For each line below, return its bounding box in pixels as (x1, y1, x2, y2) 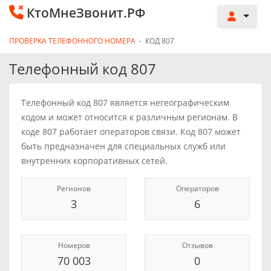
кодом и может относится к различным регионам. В (21, 111, 238, 123)
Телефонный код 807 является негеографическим (21, 97, 229, 108)
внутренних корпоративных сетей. (21, 155, 168, 166)
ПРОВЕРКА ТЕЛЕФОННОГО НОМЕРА (9, 36, 135, 46)
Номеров (57, 240, 90, 250)
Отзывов (181, 240, 213, 250)
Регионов (57, 183, 91, 194)
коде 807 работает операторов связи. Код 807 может (21, 126, 241, 137)
